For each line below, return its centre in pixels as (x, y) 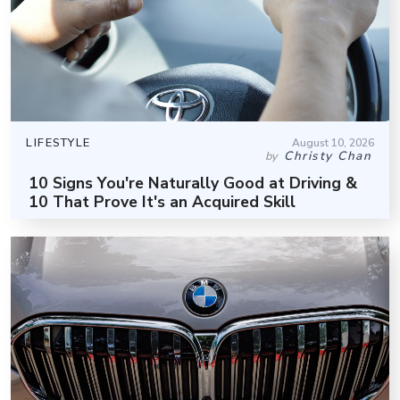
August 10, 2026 (333, 142)
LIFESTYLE (58, 142)
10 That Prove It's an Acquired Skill (162, 201)
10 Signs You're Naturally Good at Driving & (193, 183)
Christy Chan (328, 155)
